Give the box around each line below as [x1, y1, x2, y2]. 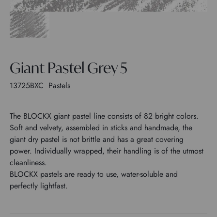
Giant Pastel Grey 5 [10, 58, 127, 77]
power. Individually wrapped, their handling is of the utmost [10, 145, 203, 156]
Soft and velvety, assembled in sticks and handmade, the [10, 122, 192, 133]
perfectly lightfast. [10, 180, 68, 191]
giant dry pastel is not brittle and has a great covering [10, 133, 184, 145]
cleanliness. [10, 156, 47, 168]
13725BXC [10, 79, 46, 91]
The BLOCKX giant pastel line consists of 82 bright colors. [10, 110, 199, 122]
